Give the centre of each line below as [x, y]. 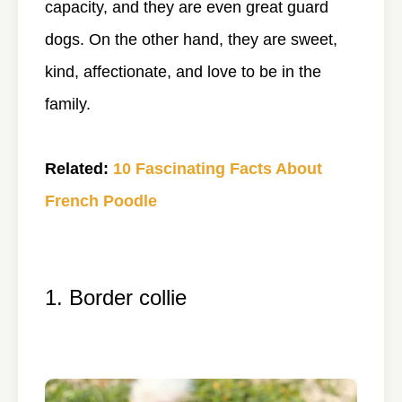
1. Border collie [116, 297]
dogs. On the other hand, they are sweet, [191, 39]
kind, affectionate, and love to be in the [183, 71]
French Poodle [101, 201]
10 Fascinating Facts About [218, 168]
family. [68, 104]
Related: [77, 168]
